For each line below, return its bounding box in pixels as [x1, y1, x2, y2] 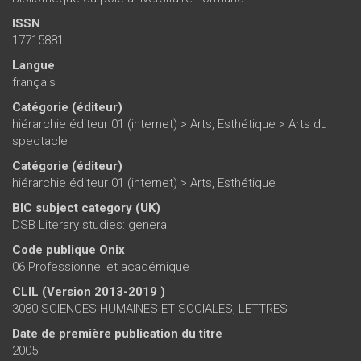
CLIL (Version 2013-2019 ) [12, 284, 165, 299]
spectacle [12, 133, 68, 148]
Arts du [288, 116, 327, 131]
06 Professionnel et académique [12, 259, 189, 274]
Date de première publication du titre [12, 326, 222, 341]
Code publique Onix [12, 242, 125, 257]
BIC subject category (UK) [12, 200, 160, 215]
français [12, 74, 56, 89]
